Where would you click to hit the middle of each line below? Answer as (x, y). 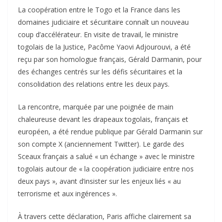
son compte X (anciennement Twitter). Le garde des (101, 144)
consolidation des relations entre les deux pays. (94, 84)
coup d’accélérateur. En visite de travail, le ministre (98, 34)
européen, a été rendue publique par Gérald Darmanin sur (110, 131)
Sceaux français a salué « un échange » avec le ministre (106, 156)
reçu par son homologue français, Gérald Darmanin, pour (110, 59)
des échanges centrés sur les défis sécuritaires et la (100, 71)
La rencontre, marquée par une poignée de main (96, 107)
